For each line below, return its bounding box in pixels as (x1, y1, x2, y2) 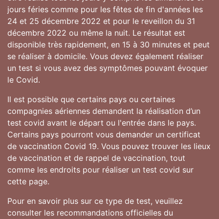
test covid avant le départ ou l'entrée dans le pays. (7, 117, 196, 128)
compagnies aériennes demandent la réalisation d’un (7, 106, 200, 116)
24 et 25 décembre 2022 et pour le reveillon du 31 (7, 16, 195, 26)
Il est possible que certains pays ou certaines (7, 94, 175, 104)
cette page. (7, 176, 49, 186)
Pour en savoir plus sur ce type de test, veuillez (7, 196, 183, 206)
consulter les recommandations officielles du (7, 207, 173, 218)
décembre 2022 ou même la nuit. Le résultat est (7, 27, 185, 38)
